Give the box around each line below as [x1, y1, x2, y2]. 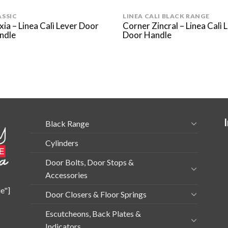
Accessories [45, 169, 88, 180]
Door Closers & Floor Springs [45, 189, 147, 199]
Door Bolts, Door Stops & [45, 157, 134, 167]
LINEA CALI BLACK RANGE [123, 12, 210, 20]
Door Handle [123, 30, 172, 41]
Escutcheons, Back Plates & [45, 208, 141, 218]
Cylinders [45, 137, 78, 148]
